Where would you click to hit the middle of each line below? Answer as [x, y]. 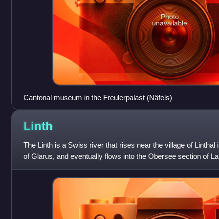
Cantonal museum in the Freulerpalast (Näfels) [98, 97]
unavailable [170, 23]
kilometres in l [45, 167]
